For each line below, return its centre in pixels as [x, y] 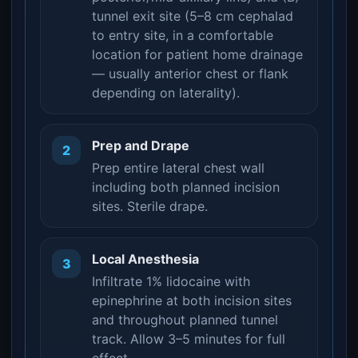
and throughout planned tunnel [185, 320]
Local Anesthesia [145, 259]
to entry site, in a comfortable [183, 35]
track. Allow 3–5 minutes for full [189, 339]
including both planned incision [186, 187]
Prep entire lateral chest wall [178, 168]
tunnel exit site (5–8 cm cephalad [193, 16]
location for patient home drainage [197, 54]
